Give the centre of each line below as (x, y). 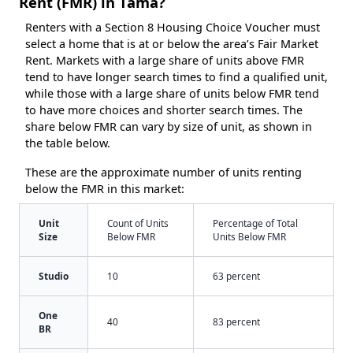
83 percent (236, 322)
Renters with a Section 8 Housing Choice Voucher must (173, 28)
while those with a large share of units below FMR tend (172, 94)
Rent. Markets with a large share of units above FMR (165, 61)
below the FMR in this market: (105, 189)
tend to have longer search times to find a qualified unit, (176, 77)
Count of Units (138, 223)
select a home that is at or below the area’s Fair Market (172, 44)
